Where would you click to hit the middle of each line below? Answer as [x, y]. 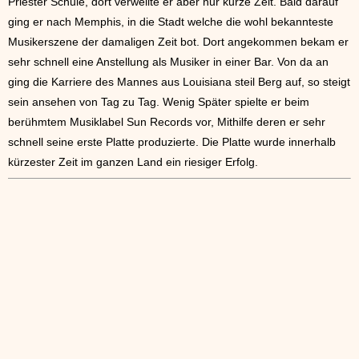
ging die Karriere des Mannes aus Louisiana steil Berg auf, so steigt [179, 82]
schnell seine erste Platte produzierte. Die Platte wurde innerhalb [172, 142]
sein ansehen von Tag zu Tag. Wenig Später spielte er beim [159, 102]
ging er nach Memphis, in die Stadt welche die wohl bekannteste [171, 22]
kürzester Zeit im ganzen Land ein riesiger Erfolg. [133, 162]
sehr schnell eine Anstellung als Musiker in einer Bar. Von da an [168, 62]
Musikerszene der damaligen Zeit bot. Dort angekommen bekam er [178, 42]
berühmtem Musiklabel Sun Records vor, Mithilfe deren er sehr [167, 122]
